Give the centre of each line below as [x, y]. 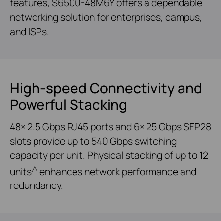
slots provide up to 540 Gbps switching [93, 141]
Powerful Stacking [69, 104]
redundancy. [37, 185]
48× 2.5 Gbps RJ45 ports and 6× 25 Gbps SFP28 [110, 126]
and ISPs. [30, 31]
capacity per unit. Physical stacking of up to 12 [109, 155]
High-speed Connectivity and [106, 88]
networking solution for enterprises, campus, [106, 17]
